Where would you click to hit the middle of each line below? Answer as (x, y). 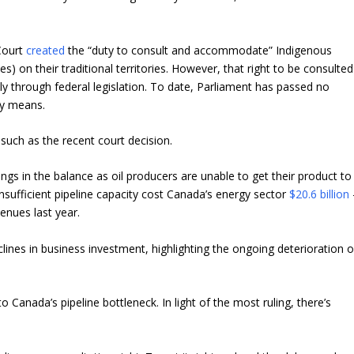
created (46, 50)
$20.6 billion (320, 194)
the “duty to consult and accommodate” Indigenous (199, 50)
